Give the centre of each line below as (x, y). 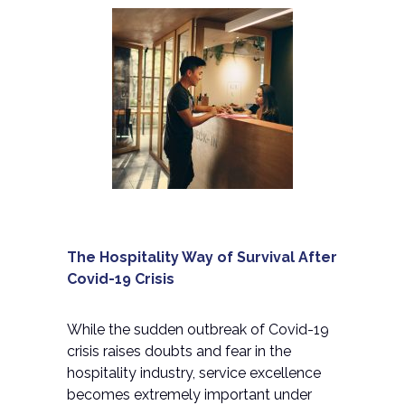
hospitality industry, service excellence (194, 373)
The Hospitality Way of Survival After (202, 257)
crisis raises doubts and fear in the (179, 351)
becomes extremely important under (189, 395)
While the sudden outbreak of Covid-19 (198, 330)
